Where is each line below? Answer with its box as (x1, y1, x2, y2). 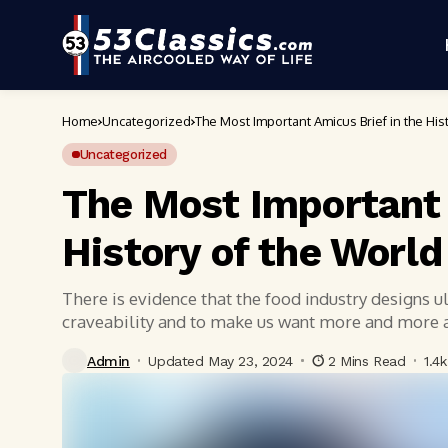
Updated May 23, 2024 (148, 352, 294, 369)
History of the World (62, 229, 443, 276)
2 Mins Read (328, 352, 406, 369)
